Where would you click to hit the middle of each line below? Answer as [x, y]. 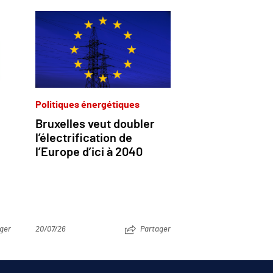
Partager [155, 229]
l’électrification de [84, 138]
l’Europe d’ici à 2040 [89, 152]
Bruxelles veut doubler [95, 124]
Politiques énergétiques [87, 105]
